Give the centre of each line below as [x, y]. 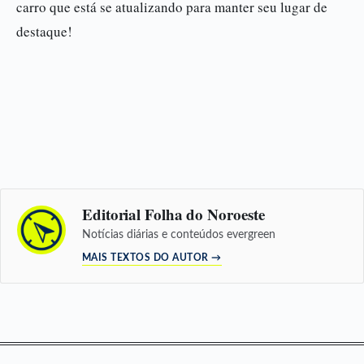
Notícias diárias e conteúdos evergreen [179, 235]
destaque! [44, 31]
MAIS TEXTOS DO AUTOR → [152, 258]
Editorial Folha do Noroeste [173, 214]
